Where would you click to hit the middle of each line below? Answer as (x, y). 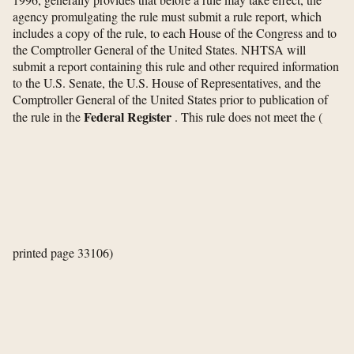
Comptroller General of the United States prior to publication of (170, 100)
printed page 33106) (63, 253)
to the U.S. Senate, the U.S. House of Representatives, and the (167, 83)
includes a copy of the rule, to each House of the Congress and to (175, 33)
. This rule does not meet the (245, 117)
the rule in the (48, 117)
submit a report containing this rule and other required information (176, 66)
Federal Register (128, 117)
